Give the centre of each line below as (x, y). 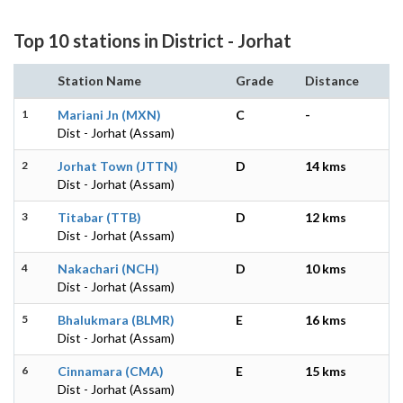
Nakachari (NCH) (108, 268)
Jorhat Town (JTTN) (118, 166)
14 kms (326, 166)
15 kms (326, 371)
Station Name (99, 80)
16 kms (326, 319)
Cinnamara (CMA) (111, 371)
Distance (332, 80)
